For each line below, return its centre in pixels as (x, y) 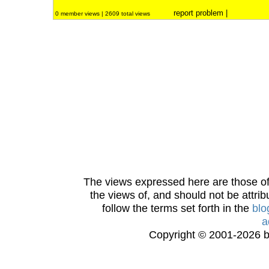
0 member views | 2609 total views (104, 14)
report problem (198, 13)
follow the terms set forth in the (177, 208)
